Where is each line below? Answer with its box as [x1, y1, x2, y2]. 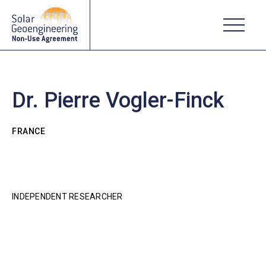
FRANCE [12, 126, 45, 136]
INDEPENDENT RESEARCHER [12, 192, 123, 201]
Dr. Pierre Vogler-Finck [12, 88, 224, 113]
